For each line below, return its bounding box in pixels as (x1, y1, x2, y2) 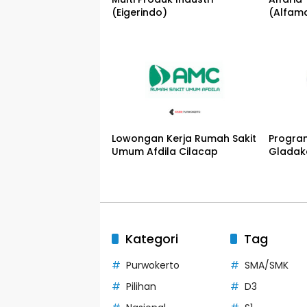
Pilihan (126, 280, 156, 294)
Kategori (125, 230, 178, 248)
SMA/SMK (245, 258, 288, 273)
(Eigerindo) (112, 5, 167, 20)
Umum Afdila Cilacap (112, 145, 218, 159)
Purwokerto (126, 258, 180, 273)
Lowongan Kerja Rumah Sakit (112, 132, 256, 146)
